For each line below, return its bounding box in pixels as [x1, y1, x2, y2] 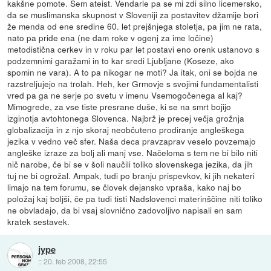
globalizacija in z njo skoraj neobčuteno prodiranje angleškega [7, 123, 245, 136]
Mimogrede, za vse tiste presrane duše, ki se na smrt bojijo [7, 100, 232, 113]
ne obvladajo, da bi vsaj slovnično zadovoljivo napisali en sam [7, 204, 243, 217]
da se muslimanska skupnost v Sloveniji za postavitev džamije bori [7, 8, 259, 21]
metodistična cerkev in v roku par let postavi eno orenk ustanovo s [7, 43, 260, 56]
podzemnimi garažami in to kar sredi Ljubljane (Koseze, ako [7, 54, 235, 67]
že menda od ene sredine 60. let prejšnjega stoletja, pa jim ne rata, [7, 20, 263, 33]
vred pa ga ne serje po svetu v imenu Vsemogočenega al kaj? [7, 89, 243, 102]
